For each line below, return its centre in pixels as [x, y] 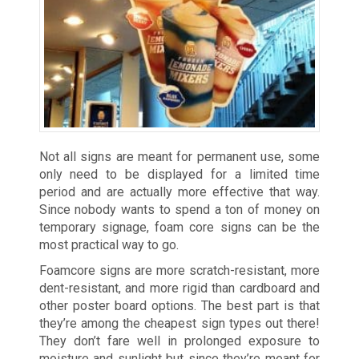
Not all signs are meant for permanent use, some [179, 156]
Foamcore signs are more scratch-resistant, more [179, 270]
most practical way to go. [109, 244]
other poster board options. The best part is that [179, 305]
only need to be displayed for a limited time [179, 174]
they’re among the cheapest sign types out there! [179, 323]
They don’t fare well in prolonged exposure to [179, 341]
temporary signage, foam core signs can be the [179, 227]
